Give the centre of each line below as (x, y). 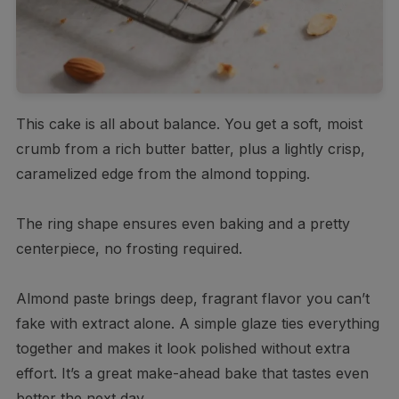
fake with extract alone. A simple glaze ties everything (197, 323)
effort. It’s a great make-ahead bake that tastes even (192, 373)
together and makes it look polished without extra (183, 348)
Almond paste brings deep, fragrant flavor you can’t (192, 298)
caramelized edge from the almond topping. (163, 173)
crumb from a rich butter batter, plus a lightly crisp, (190, 148)
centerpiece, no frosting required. (129, 248)
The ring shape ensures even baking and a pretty (183, 223)
